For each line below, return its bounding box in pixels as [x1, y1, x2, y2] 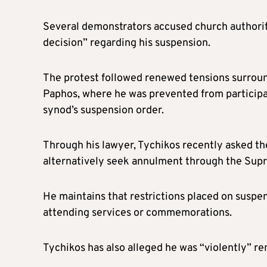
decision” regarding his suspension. [43, 36, 210, 51]
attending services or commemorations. [43, 206, 232, 221]
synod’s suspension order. [43, 104, 164, 118]
